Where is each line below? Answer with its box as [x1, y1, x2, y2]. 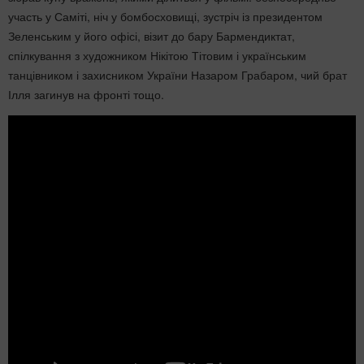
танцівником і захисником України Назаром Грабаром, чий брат [8, 67, 347, 83]
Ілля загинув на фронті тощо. [8, 86, 164, 102]
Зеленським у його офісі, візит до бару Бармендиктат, [8, 28, 295, 44]
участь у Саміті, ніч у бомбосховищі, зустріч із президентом [8, 8, 323, 24]
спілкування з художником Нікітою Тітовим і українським [8, 47, 306, 63]
